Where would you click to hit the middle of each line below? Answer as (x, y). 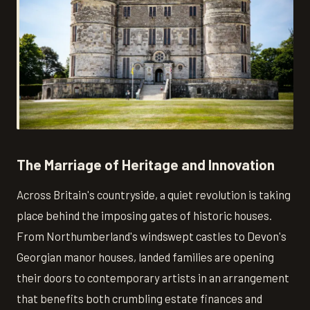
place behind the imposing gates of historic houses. (144, 215)
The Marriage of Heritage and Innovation (146, 165)
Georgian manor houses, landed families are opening (145, 256)
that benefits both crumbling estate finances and (139, 298)
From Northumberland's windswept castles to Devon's (152, 236)
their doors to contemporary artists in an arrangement (153, 277)
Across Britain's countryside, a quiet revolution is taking (154, 194)
